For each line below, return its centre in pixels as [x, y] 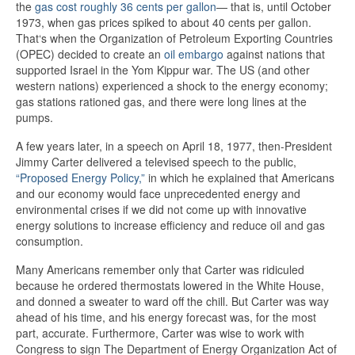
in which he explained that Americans [240, 177]
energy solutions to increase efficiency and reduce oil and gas [170, 225]
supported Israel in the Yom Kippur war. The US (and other [163, 70]
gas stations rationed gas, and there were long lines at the [161, 101]
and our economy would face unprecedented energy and [158, 193]
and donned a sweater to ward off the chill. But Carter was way [172, 301]
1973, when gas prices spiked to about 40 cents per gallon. [164, 22]
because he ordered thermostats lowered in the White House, [170, 285]
